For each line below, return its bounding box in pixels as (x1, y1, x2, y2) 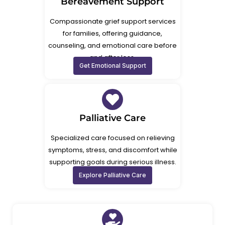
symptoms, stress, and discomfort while (48, 145, 177, 155)
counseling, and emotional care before (48, 40, 177, 50)
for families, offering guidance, (63, 28, 162, 38)
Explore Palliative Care (79, 171, 146, 179)
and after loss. (89, 52, 136, 62)
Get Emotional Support (79, 61, 146, 69)
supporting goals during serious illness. (49, 157, 176, 167)
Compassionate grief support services (49, 16, 176, 26)
